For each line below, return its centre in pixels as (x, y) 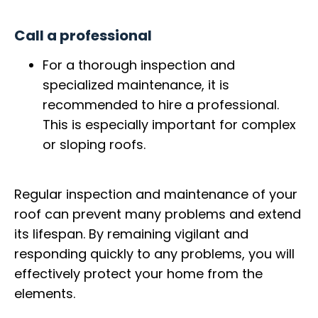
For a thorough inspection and (139, 65)
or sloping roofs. (94, 144)
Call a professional (83, 35)
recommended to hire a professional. (161, 104)
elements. (45, 294)
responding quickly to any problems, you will (154, 254)
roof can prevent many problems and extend (158, 214)
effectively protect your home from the (138, 274)
